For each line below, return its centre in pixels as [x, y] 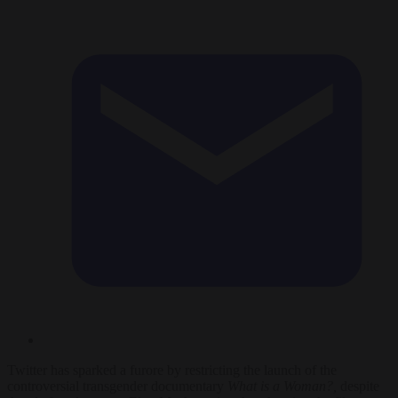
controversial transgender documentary [117, 386]
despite [358, 386]
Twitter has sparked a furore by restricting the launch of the [172, 370]
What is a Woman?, [282, 386]
